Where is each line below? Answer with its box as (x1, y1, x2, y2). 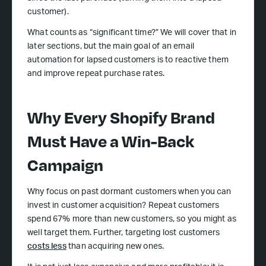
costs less (27, 243, 66, 251)
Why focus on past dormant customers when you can (27, 188, 232, 197)
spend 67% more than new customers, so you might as (27, 216, 236, 224)
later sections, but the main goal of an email (27, 43, 195, 51)
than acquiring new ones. (66, 243, 164, 251)
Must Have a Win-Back (27, 129, 194, 153)
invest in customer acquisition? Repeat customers (27, 202, 220, 210)
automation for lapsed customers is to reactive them (27, 56, 229, 65)
